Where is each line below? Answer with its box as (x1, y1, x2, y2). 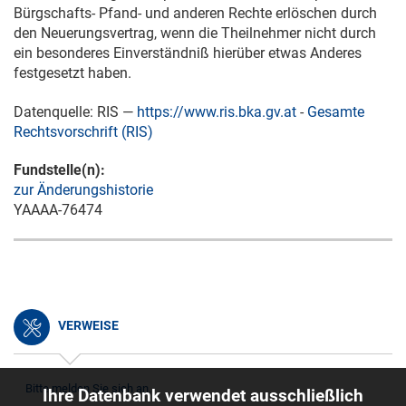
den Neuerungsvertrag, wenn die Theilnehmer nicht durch (14, 24, 376, 42)
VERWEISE (55, 318, 119, 333)
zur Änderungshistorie (14, 181, 153, 198)
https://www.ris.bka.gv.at (137, 103, 296, 121)
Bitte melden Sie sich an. (24, 382, 151, 395)
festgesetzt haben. (14, 64, 131, 82)
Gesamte (307, 103, 364, 121)
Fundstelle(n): (14, 161, 105, 179)
